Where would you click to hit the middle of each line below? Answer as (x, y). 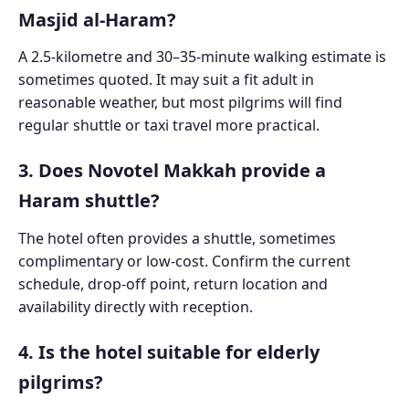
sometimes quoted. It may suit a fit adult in (166, 80)
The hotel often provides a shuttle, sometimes (177, 239)
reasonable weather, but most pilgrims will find (180, 103)
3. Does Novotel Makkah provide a (172, 171)
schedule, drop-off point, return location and (173, 284)
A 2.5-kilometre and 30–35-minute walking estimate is (202, 57)
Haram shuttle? (89, 201)
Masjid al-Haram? (97, 19)
